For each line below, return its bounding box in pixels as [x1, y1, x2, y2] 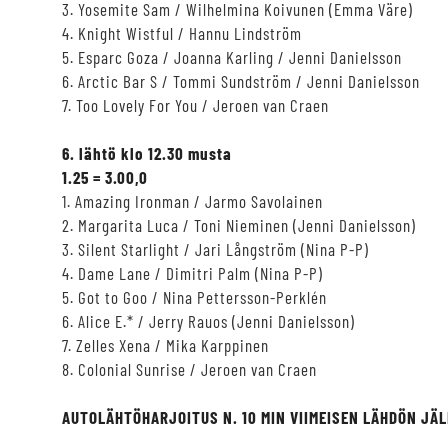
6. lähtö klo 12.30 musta [62, 142, 232, 163]
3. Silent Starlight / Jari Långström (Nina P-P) [62, 238, 369, 259]
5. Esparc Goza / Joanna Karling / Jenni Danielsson [62, 46, 402, 67]
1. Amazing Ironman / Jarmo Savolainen [62, 190, 323, 211]
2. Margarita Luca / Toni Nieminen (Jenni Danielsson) [62, 214, 416, 235]
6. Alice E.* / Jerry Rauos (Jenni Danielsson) [62, 310, 355, 331]
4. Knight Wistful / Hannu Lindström [62, 22, 302, 43]
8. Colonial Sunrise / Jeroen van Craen [62, 358, 317, 379]
